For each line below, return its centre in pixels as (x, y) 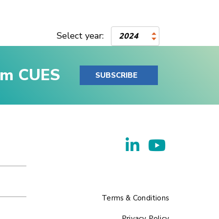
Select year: (83, 36)
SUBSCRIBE (116, 75)
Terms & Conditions (135, 198)
